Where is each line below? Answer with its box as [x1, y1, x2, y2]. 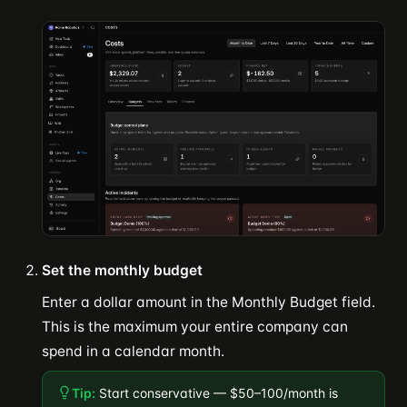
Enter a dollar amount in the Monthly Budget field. [42, 293, 375, 311]
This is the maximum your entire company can [42, 317, 348, 335]
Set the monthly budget [42, 261, 203, 279]
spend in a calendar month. [42, 342, 224, 360]
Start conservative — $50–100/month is [95, 384, 338, 401]
